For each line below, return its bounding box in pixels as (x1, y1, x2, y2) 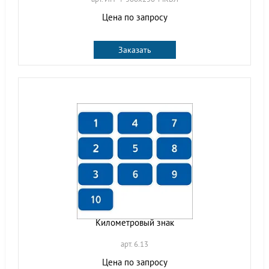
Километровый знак (95, 217, 174, 228)
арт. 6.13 (121, 239, 148, 249)
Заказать (118, 44, 151, 55)
